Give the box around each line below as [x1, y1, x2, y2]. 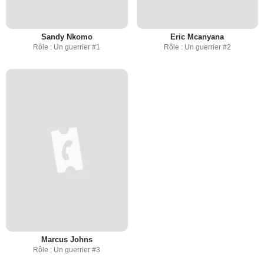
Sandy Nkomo [41, 32, 93, 42]
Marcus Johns [41, 235, 93, 244]
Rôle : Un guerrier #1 [33, 43, 101, 52]
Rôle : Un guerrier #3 [33, 245, 101, 254]
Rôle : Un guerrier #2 [163, 43, 231, 52]
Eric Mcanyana [170, 32, 225, 42]
